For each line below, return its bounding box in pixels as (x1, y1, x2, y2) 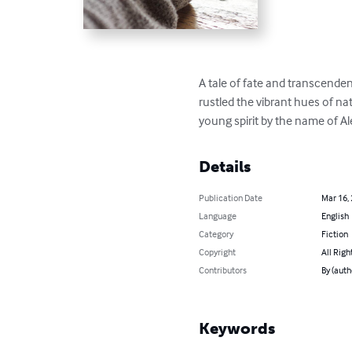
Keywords (199, 318, 276, 338)
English (321, 209, 349, 222)
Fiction (321, 227, 348, 240)
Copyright (199, 245, 236, 258)
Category (199, 227, 234, 240)
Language (199, 209, 237, 222)
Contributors (199, 263, 247, 276)
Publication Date (199, 191, 263, 203)
